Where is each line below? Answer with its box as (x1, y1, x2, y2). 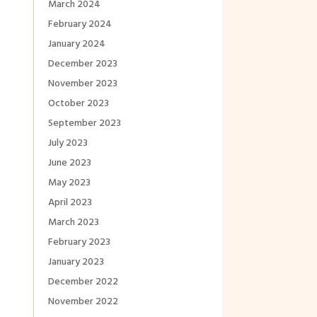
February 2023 (47, 234, 110, 251)
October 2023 (47, 96, 109, 113)
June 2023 (47, 155, 91, 172)
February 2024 (47, 16, 112, 33)
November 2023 (47, 76, 117, 93)
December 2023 (47, 56, 117, 73)
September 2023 (47, 115, 121, 132)
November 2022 (47, 294, 118, 311)
